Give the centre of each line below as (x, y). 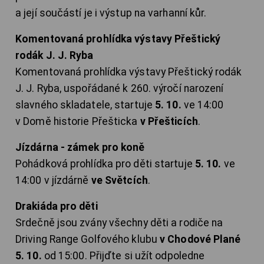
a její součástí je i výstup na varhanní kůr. (111, 13)
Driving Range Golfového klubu (88, 240)
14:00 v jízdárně (53, 181)
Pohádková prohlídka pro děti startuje (105, 164)
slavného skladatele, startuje (85, 105)
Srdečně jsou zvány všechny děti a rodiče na (119, 223)
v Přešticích (169, 122)
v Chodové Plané (200, 240)
